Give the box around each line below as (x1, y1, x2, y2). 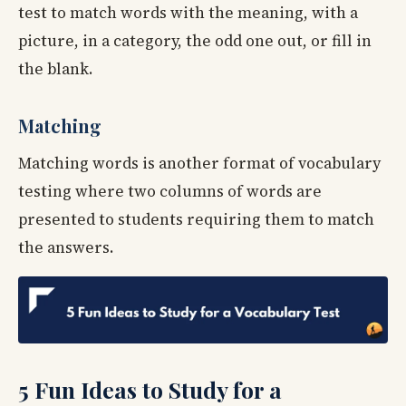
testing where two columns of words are (18, 179, 322, 202)
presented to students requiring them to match (18, 208, 374, 230)
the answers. (18, 236, 114, 258)
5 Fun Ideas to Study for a (18, 373, 282, 404)
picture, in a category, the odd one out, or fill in (18, 29, 372, 52)
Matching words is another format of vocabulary (18, 151, 381, 174)
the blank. (18, 57, 93, 80)
